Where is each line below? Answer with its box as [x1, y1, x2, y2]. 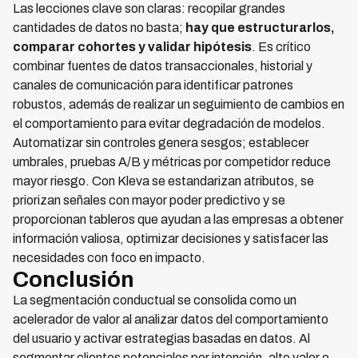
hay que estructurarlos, [185, 21, 335, 34]
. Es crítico [252, 40, 311, 54]
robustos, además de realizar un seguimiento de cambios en [13, 97, 344, 111]
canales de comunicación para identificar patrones [13, 78, 293, 92]
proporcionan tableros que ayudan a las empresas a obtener [13, 213, 344, 226]
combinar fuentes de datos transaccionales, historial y [13, 59, 312, 73]
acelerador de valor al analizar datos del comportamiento [13, 312, 328, 326]
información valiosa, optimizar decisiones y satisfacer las [13, 232, 328, 245]
